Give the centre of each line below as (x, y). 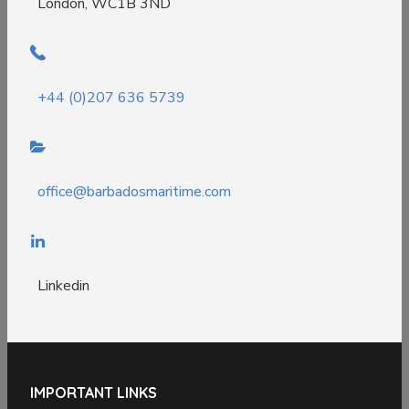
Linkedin (63, 286)
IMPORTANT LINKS (94, 393)
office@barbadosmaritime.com (134, 192)
